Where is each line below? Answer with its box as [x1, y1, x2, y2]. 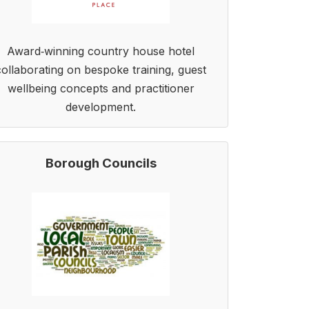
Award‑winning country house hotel [7, 44, 195, 58]
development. [66, 100, 136, 114]
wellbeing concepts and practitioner [7, 81, 195, 95]
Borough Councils [45, 155, 157, 171]
